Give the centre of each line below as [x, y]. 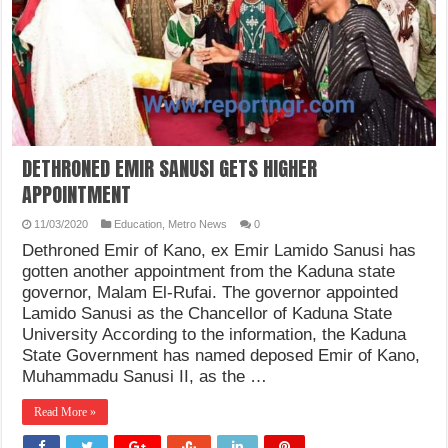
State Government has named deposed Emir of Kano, [221, 355]
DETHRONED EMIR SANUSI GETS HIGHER [170, 168]
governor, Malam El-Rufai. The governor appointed [210, 292]
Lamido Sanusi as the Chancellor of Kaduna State [207, 313]
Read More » [65, 411]
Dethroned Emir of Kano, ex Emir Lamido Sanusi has [219, 250]
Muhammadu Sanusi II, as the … [145, 376]
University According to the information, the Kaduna [214, 334]
